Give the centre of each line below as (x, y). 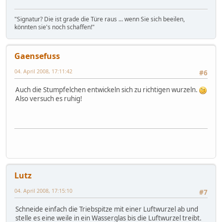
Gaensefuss (37, 56)
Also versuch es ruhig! (49, 98)
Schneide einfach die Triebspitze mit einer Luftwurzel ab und (107, 209)
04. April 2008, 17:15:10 (43, 190)
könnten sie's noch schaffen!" (55, 27)
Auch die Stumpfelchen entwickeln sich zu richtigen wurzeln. (107, 89)
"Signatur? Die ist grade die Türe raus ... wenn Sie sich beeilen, (100, 19)
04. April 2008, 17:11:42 (43, 71)
